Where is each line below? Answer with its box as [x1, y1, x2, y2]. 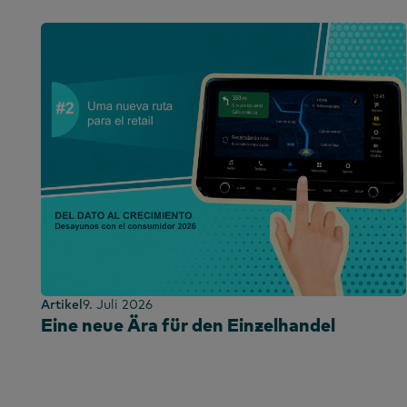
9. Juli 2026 [83, 296, 153, 313]
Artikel [41, 296, 83, 313]
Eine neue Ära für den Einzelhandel [41, 313, 335, 337]
